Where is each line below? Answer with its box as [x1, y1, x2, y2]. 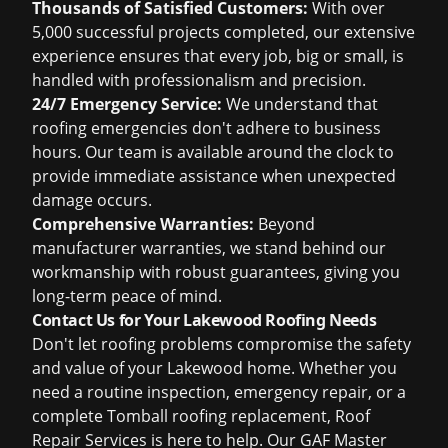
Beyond [254, 213, 315, 235]
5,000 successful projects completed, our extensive [32, 21, 415, 43]
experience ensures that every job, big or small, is [32, 45, 404, 67]
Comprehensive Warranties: [32, 213, 254, 235]
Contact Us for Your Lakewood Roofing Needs [32, 309, 377, 331]
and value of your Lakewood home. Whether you [32, 357, 397, 379]
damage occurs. [32, 189, 152, 211]
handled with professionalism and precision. [32, 69, 366, 91]
